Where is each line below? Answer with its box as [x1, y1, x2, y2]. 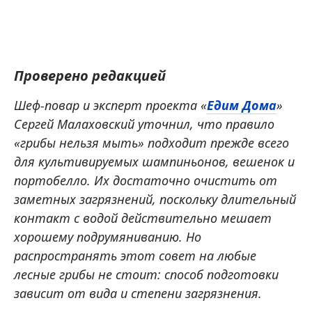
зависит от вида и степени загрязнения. [14, 284, 262, 302]
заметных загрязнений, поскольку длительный [14, 190, 296, 208]
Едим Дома [207, 96, 276, 114]
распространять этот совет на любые [14, 247, 256, 264]
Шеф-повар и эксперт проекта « [14, 96, 207, 114]
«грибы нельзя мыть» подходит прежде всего [14, 134, 289, 151]
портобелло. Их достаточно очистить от [14, 171, 277, 189]
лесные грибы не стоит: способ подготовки [14, 265, 279, 283]
